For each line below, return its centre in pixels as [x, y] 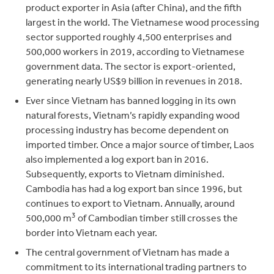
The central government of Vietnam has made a [128, 252]
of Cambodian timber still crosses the [157, 218]
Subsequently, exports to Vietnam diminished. [125, 174]
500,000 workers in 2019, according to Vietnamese [135, 51]
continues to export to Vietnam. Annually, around [131, 203]
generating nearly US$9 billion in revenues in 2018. [134, 81]
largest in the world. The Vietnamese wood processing [143, 22]
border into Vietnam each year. [92, 232]
